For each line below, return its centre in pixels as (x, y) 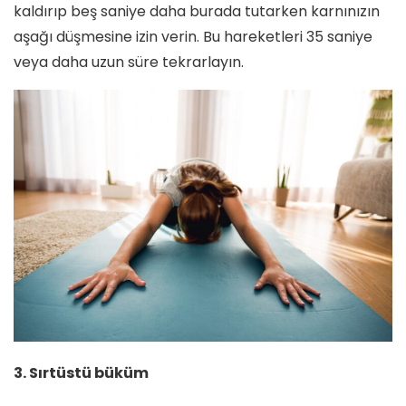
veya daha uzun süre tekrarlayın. (129, 63)
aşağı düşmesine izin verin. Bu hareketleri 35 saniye (193, 37)
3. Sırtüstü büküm (81, 373)
